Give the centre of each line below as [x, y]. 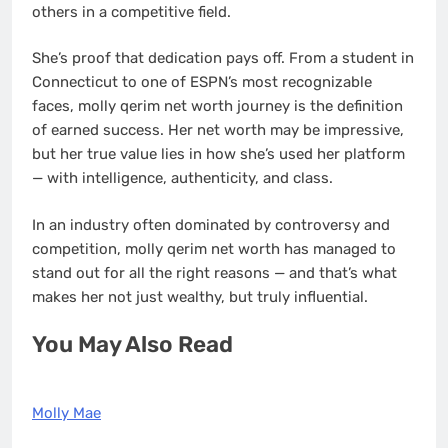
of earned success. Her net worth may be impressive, [218, 130]
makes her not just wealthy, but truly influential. [200, 296]
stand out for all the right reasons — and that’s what [214, 272]
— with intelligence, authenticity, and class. [182, 178]
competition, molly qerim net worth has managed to [214, 248]
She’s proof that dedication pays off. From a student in [223, 58]
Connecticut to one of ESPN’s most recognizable [202, 82]
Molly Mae [66, 412]
